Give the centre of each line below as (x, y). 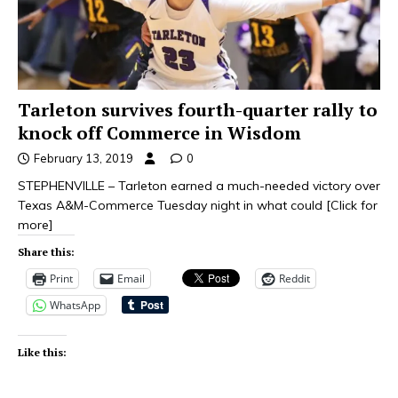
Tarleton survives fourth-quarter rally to (198, 109)
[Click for (352, 205)
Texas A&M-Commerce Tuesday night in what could (172, 205)
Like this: (42, 352)
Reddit (295, 278)
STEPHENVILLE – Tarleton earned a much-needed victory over (199, 185)
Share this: (46, 251)
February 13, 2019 (84, 158)
